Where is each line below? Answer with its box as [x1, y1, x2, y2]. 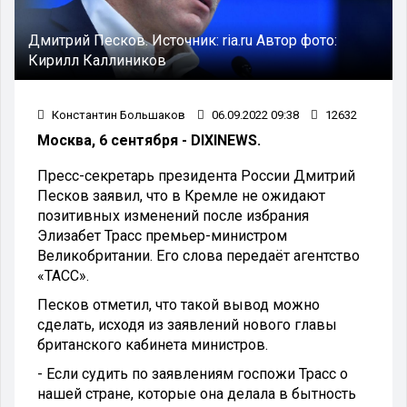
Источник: [152, 31, 223, 49]
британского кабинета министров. [37, 335, 268, 353]
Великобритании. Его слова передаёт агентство [37, 246, 360, 264]
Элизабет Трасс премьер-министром [37, 226, 287, 244]
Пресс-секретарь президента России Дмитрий [37, 166, 355, 184]
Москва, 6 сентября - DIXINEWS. [37, 131, 261, 149]
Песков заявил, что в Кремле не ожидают [37, 186, 325, 204]
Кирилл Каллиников [28, 51, 166, 69]
